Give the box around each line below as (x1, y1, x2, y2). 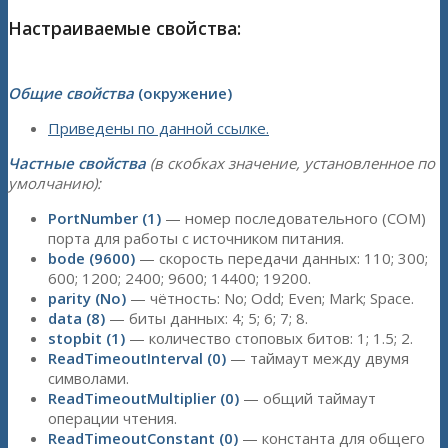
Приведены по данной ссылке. (48, 117, 269, 138)
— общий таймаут (239, 387, 376, 408)
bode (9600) (48, 247, 135, 268)
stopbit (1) (48, 327, 125, 348)
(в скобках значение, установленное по (146, 152, 435, 173)
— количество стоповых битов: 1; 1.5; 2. (125, 327, 413, 348)
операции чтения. (48, 407, 177, 428)
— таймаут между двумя (226, 347, 409, 368)
